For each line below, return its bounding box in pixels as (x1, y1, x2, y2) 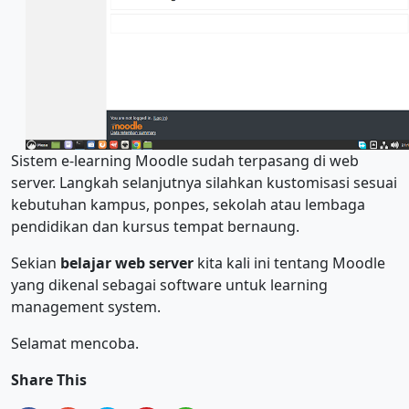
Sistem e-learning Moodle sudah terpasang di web (11, 151, 359, 172)
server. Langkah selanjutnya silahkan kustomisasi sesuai (11, 173, 397, 194)
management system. (11, 297, 161, 318)
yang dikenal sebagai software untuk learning (11, 275, 328, 296)
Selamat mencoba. (11, 333, 139, 354)
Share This (11, 370, 87, 391)
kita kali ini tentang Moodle (194, 253, 385, 274)
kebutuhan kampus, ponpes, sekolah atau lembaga (11, 194, 365, 215)
